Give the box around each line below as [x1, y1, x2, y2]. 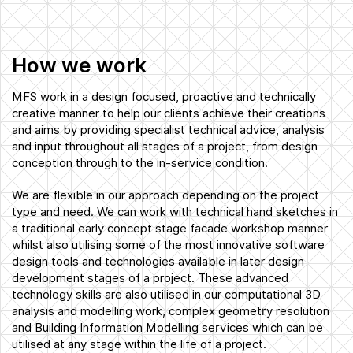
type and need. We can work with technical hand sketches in [12, 204, 338, 219]
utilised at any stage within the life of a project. [12, 336, 266, 351]
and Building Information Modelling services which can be [12, 320, 323, 335]
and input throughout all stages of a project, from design [12, 139, 318, 154]
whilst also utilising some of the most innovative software [12, 237, 325, 252]
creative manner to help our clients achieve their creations [12, 106, 325, 121]
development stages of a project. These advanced [12, 270, 288, 285]
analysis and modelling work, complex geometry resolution [12, 303, 329, 318]
